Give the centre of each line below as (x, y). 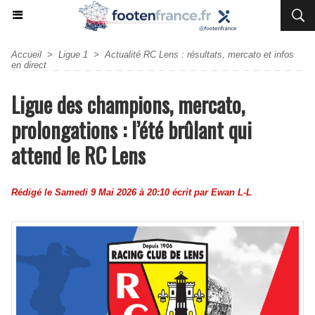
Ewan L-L (231, 192)
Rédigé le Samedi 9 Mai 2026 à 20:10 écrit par (111, 192)
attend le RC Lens (78, 155)
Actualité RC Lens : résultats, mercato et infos (199, 54)
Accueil (26, 54)
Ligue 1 (73, 54)
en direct (29, 65)
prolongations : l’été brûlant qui (131, 130)
